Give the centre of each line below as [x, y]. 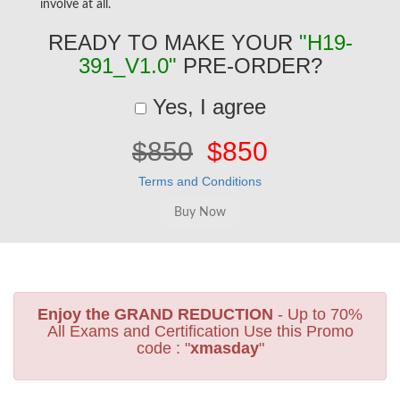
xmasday [224, 348]
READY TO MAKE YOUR [173, 42]
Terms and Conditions [200, 181]
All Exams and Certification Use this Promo [200, 331]
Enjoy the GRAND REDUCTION [155, 314]
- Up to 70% [318, 314]
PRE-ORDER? [249, 66]
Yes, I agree [206, 107]
